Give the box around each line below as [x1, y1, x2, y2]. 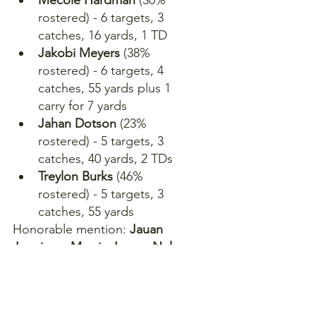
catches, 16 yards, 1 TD [38, 27, 167, 43]
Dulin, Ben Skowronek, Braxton [13, 274, 191, 290]
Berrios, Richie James [13, 291, 133, 308]
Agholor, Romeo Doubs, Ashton [13, 256, 195, 272]
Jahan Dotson [38, 115, 116, 131]
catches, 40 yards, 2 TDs [38, 150, 173, 166]
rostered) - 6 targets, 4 [38, 62, 167, 78]
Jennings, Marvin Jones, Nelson [13, 238, 196, 255]
